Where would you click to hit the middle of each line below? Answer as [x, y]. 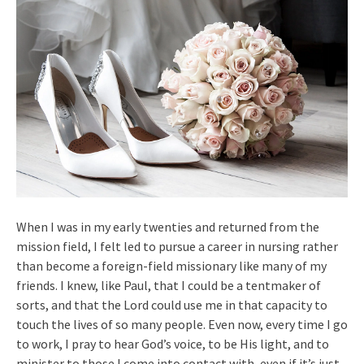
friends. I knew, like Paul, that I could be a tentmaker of [169, 286]
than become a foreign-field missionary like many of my [171, 266]
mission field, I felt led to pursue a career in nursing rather [177, 247]
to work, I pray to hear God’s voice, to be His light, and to [173, 344]
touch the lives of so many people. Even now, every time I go [182, 325]
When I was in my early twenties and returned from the [168, 227]
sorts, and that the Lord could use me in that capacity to [172, 305]
